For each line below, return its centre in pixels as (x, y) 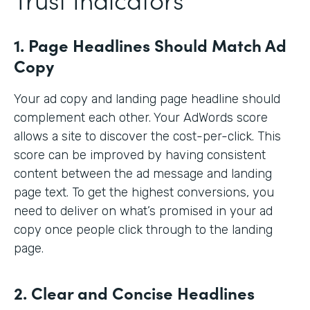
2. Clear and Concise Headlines (134, 292)
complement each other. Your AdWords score (141, 117)
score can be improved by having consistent (140, 155)
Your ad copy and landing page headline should (147, 99)
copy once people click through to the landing (143, 229)
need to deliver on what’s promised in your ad (143, 211)
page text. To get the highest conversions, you (144, 192)
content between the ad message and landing (143, 173)
